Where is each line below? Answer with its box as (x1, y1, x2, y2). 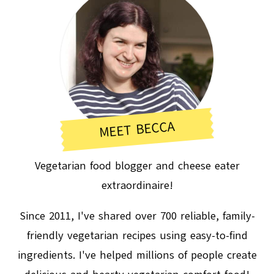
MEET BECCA (98, 116, 176, 142)
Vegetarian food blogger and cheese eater (34, 158, 240, 173)
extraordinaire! (101, 177, 173, 193)
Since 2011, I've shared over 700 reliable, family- (19, 208, 255, 223)
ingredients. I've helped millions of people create (17, 247, 257, 262)
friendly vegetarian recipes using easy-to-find (26, 228, 248, 243)
